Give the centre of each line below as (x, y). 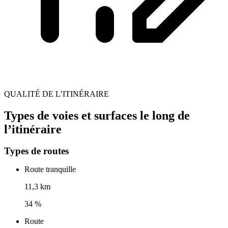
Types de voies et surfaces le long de (97, 115)
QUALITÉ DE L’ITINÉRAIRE (56, 94)
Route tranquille (50, 169)
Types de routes (36, 151)
